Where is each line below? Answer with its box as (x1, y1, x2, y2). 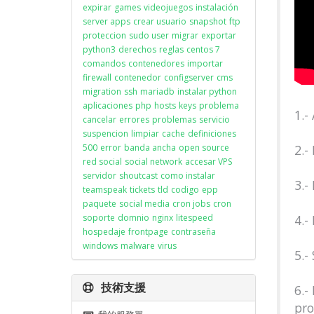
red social (83, 156, 122, 168)
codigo (171, 184, 199, 196)
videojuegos (144, 1, 193, 13)
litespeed (176, 212, 213, 224)
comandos (83, 57, 125, 69)
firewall (83, 71, 111, 83)
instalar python (177, 86, 237, 97)
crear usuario (133, 15, 186, 27)
